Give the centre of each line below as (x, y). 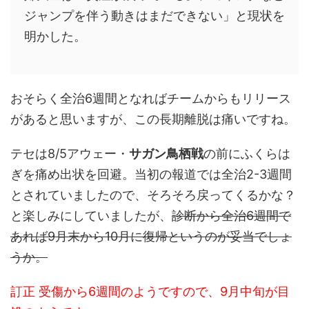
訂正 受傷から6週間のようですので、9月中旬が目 (150, 291)
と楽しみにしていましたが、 (91, 215)
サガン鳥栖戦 (166, 153)
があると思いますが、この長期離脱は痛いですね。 (153, 119)
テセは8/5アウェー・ (70, 153)
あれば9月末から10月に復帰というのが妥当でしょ (151, 236)
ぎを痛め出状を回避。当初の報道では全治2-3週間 (151, 174)
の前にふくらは (247, 153)
